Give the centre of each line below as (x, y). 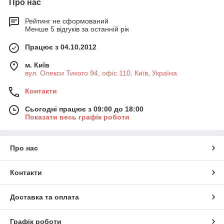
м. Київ (37, 65)
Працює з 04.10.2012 (61, 47)
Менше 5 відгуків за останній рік (77, 29)
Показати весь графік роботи (77, 117)
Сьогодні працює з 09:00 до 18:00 (84, 109)
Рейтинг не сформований (67, 21)
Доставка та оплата (44, 197)
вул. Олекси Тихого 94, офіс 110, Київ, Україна (101, 73)
